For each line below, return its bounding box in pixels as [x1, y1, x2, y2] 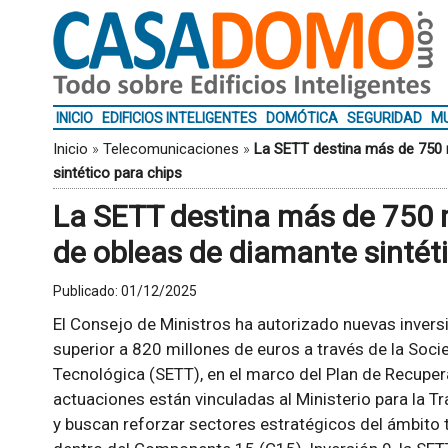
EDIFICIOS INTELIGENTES [101, 110, 257, 126]
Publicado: [52, 283, 121, 299]
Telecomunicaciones [102, 140, 239, 158]
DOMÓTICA [265, 110, 338, 126]
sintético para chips [52, 164, 182, 182]
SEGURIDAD [346, 110, 422, 126]
